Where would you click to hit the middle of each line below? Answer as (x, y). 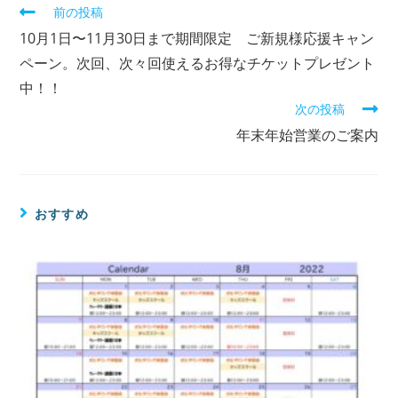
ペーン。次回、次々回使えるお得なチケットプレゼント (198, 63)
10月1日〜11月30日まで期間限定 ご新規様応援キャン (197, 38)
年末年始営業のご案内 (307, 135)
